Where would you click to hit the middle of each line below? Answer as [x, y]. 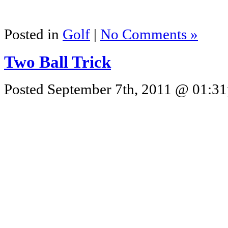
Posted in [33, 34]
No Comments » [149, 34]
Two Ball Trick [58, 62]
